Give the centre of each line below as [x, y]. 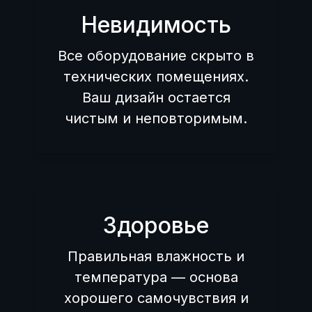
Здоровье [156, 226]
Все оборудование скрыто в [156, 56]
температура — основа [156, 278]
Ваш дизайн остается [156, 98]
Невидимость [156, 25]
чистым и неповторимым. [156, 119]
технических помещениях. [156, 77]
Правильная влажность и [156, 257]
